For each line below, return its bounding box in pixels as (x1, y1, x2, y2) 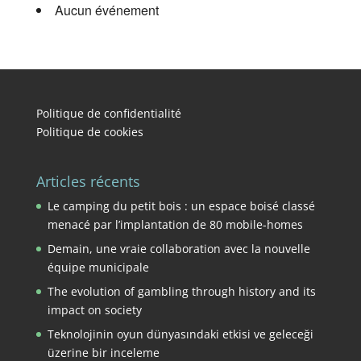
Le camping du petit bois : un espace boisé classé (47, 198, 315, 214)
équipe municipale (47, 259, 149, 276)
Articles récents (35, 172, 140, 192)
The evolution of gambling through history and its (47, 284, 316, 300)
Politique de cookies (35, 124, 143, 139)
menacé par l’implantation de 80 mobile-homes (47, 217, 303, 233)
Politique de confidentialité (35, 106, 181, 121)
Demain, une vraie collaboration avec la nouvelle (47, 241, 310, 257)
